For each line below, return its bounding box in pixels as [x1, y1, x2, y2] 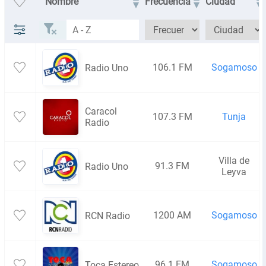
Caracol [85, 106, 117, 117]
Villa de [218, 155, 249, 166]
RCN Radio [85, 210, 130, 221]
